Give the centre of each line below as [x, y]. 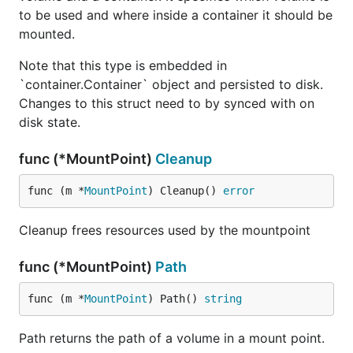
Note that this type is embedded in [123, 65]
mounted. [47, 34]
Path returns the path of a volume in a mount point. [172, 338]
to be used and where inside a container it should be [176, 15]
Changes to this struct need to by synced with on [167, 103]
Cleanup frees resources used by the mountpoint [165, 230]
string [223, 299]
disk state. [50, 122]
